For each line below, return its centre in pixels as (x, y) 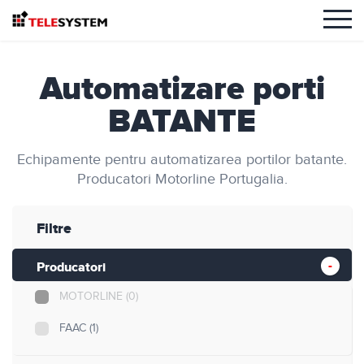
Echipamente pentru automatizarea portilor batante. (182, 160)
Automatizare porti (182, 89)
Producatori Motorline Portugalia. (182, 179)
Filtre (54, 229)
